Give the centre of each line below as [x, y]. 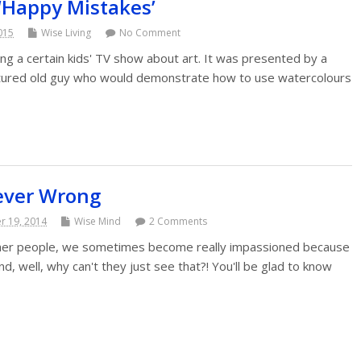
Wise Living [66, 32]
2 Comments [178, 222]
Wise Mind [98, 222]
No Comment [150, 32]
